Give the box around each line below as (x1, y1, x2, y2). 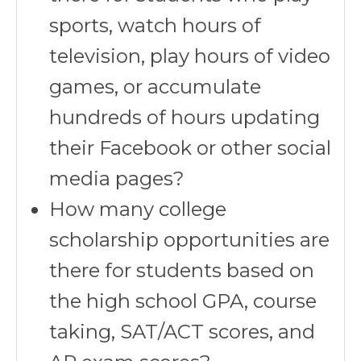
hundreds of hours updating (49, 106, 320, 129)
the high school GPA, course (49, 289, 317, 313)
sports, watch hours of (49, 14, 261, 37)
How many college (49, 197, 226, 221)
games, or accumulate (49, 75, 261, 98)
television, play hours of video (49, 44, 330, 68)
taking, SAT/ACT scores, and (49, 320, 315, 343)
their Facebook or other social (49, 136, 331, 160)
